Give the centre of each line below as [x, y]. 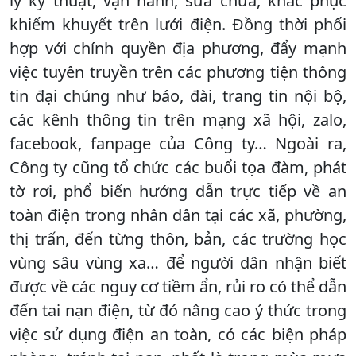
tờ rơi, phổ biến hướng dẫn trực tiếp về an [178, 191]
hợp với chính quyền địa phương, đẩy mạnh [178, 48]
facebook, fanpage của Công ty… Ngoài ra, [178, 143]
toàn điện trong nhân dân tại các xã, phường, [178, 215]
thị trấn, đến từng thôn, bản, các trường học [178, 238]
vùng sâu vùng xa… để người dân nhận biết [178, 262]
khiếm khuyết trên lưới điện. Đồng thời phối [178, 24]
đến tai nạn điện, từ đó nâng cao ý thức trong [178, 310]
